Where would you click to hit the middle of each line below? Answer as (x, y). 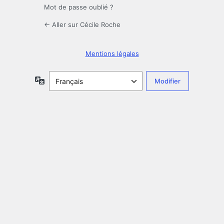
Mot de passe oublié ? (79, 7)
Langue (57, 80)
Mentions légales (112, 54)
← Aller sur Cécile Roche (82, 25)
